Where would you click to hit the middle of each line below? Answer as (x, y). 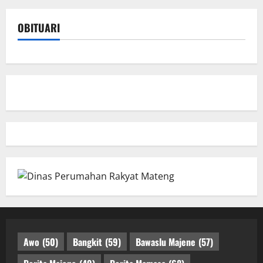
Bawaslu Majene (166, 242)
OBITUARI (39, 28)
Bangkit (87, 242)
